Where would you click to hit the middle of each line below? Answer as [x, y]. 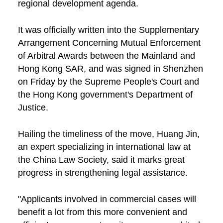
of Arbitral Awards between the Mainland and [106, 56]
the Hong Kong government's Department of [105, 95]
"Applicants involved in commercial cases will [107, 199]
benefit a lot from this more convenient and [102, 212]
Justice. [33, 108]
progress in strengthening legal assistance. [103, 173]
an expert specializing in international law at [104, 147]
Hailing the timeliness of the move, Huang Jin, [109, 134]
